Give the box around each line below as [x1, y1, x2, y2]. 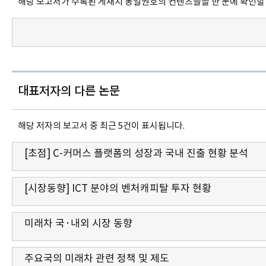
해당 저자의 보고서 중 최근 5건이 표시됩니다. [18, 120, 185, 132]
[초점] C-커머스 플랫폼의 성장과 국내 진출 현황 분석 [24, 147, 248, 160]
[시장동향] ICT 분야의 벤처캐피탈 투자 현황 [24, 182, 211, 195]
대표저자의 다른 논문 [18, 83, 120, 99]
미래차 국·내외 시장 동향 [24, 217, 132, 230]
